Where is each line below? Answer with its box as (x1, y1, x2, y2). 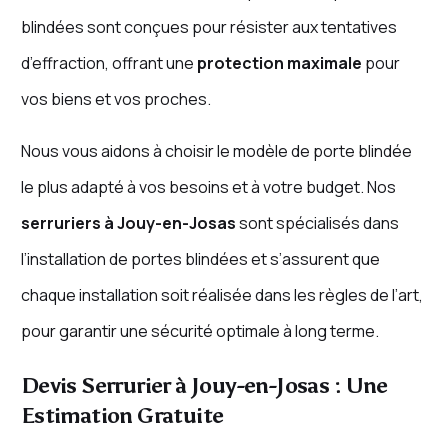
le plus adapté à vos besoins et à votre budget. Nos (20, 176, 396, 199)
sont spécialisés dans (235, 212, 399, 235)
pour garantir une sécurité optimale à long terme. (20, 320, 379, 343)
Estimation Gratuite (20, 402, 224, 430)
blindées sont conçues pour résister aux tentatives (20, 16, 397, 39)
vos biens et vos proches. (20, 88, 211, 111)
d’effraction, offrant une (20, 52, 197, 75)
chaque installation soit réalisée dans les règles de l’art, (20, 284, 423, 307)
